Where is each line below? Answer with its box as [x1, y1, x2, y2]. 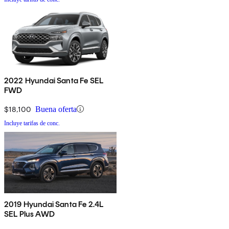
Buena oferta [35, 104, 77, 113]
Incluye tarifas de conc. [4, 119, 60, 127]
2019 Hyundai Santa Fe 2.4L [4, 199, 104, 209]
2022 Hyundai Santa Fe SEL [4, 75, 103, 85]
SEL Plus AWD [4, 209, 55, 219]
